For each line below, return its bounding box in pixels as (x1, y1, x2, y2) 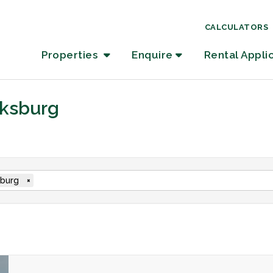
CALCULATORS (204, 22, 269, 32)
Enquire (132, 48, 173, 61)
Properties (41, 48, 101, 61)
